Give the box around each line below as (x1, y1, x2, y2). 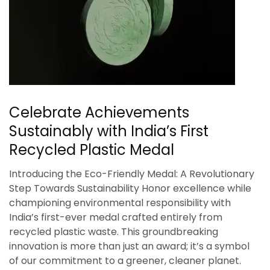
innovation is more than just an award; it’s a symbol (9, 239, 250, 254)
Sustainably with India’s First (9, 121, 209, 142)
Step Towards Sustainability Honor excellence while (9, 181, 251, 196)
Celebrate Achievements (9, 102, 189, 123)
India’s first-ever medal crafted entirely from (9, 210, 222, 225)
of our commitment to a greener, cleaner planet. (9, 254, 241, 268)
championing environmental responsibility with (9, 196, 231, 210)
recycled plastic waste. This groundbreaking (9, 225, 218, 239)
